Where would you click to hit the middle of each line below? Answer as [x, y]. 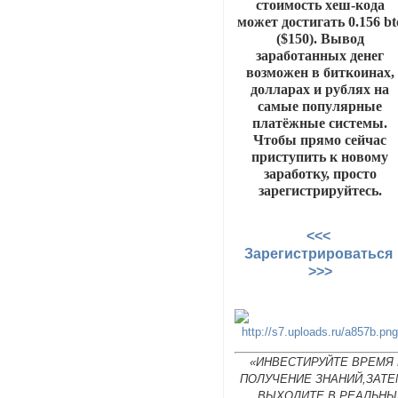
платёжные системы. [320, 123]
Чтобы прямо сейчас [320, 139]
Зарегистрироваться [320, 254]
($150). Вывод [320, 38]
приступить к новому [320, 156]
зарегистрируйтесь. [320, 190]
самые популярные [320, 106]
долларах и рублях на [320, 89]
